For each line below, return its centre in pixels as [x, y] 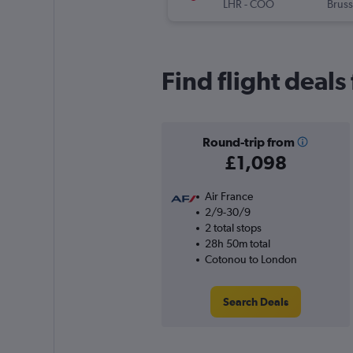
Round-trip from [248, 142]
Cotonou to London [251, 260]
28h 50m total [237, 244]
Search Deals [255, 302]
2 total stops [233, 228]
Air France [229, 197]
